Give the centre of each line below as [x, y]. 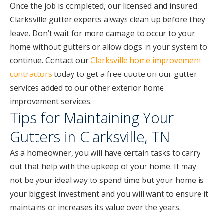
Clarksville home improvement [146, 60]
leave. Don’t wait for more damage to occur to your [102, 33]
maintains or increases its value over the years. [95, 207]
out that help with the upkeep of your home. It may [103, 166]
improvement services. [51, 101]
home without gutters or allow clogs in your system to [109, 47]
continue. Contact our [50, 60]
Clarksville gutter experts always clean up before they [108, 19]
